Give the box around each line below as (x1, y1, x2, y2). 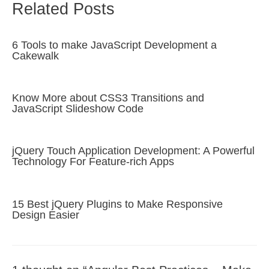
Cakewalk (12, 49, 59, 62)
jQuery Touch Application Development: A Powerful (12, 144, 255, 157)
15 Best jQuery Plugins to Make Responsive (12, 197, 223, 210)
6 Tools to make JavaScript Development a (12, 38, 217, 51)
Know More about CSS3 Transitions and (12, 91, 204, 104)
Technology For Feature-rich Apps (12, 155, 174, 168)
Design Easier (12, 208, 79, 221)
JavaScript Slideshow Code (12, 101, 144, 115)
